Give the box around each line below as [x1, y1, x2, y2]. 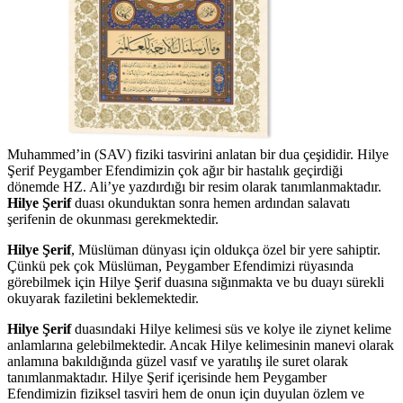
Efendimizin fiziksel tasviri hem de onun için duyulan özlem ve [7, 385, 364, 401]
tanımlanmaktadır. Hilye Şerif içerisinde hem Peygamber [7, 369, 327, 385]
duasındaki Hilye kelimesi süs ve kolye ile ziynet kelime [71, 320, 391, 336]
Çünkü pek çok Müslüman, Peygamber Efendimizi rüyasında [7, 257, 354, 273]
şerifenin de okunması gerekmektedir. [7, 210, 219, 227]
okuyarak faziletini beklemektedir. [7, 290, 199, 306]
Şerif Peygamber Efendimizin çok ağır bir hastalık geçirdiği [7, 162, 343, 178]
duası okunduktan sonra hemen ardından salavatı [71, 194, 350, 210]
